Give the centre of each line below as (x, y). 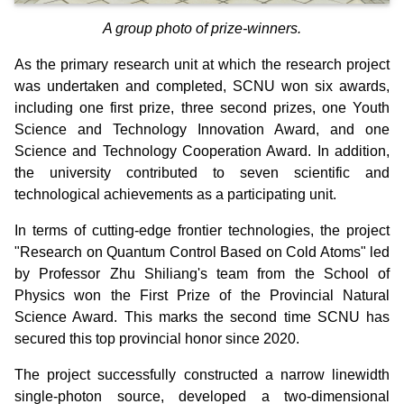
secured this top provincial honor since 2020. (159, 339)
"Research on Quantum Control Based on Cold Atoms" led (202, 252)
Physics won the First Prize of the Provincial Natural (202, 296)
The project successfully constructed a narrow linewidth (202, 375)
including (47, 108)
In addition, (353, 151)
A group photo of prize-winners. (202, 29)
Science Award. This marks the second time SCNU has (202, 317)
